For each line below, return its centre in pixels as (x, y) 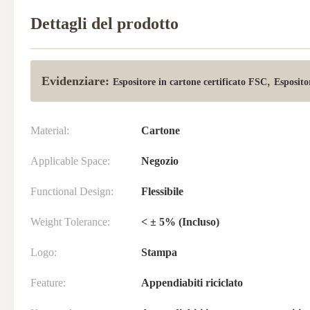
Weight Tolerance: (70, 222)
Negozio (160, 161)
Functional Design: (72, 191)
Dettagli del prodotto (104, 24)
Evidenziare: (75, 81)
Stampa (159, 252)
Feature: (48, 283)
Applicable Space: (70, 161)
